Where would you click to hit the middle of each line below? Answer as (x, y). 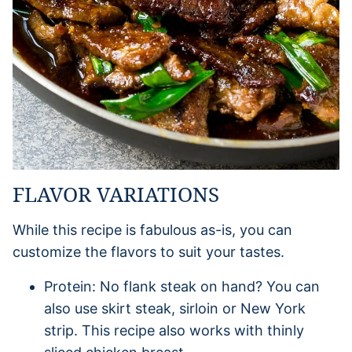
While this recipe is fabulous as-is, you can (152, 229)
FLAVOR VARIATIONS (116, 194)
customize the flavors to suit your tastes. (148, 251)
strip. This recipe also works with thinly (174, 330)
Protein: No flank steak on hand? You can (182, 286)
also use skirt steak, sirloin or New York (175, 308)
